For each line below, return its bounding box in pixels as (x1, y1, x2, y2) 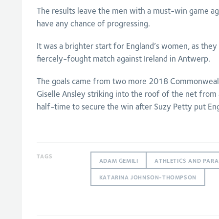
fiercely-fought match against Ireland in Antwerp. (36, 54, 210, 64)
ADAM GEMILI (99, 157, 138, 165)
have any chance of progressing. (36, 19, 150, 29)
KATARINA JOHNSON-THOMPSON (99, 174, 197, 181)
